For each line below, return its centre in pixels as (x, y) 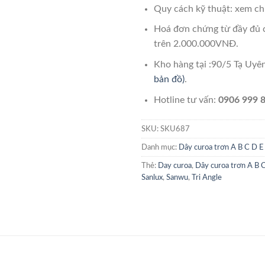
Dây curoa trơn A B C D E (221, 148)
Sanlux (152, 178)
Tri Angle (207, 178)
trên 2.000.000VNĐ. (196, 44)
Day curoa (175, 166)
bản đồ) (169, 79)
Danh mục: (160, 148)
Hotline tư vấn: (186, 100)
